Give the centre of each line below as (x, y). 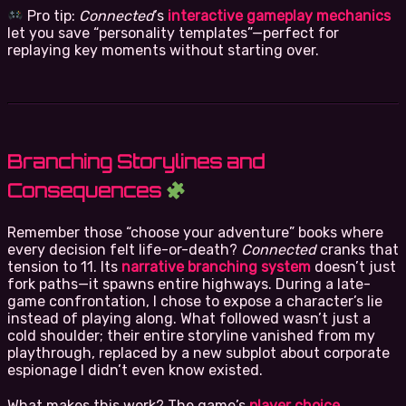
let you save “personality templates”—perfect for (173, 33)
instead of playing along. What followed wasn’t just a (189, 318)
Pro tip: (52, 15)
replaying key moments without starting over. (163, 50)
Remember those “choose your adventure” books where (195, 232)
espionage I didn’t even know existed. (135, 370)
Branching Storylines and (136, 161)
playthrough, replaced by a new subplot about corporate (198, 353)
